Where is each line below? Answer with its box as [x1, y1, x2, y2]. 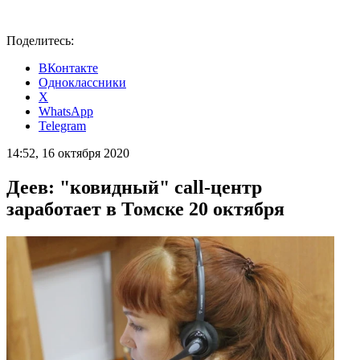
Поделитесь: [6, 34, 74, 47]
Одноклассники [39, 76, 126, 89]
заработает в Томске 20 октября [6, 198, 284, 219]
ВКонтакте [39, 61, 98, 75]
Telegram [39, 119, 86, 133]
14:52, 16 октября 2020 [6, 146, 129, 160]
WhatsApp [39, 104, 93, 118]
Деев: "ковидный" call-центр [6, 176, 262, 198]
